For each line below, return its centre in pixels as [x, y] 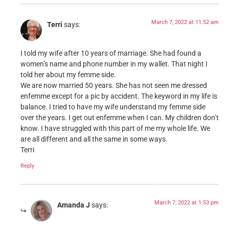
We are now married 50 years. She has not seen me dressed [114, 86]
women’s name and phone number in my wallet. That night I [114, 64]
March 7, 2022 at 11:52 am [185, 22]
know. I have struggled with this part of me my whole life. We [115, 129]
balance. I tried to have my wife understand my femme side [113, 107]
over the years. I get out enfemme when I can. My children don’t [120, 118]
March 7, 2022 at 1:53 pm [187, 202]
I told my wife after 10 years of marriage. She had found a [111, 54]
